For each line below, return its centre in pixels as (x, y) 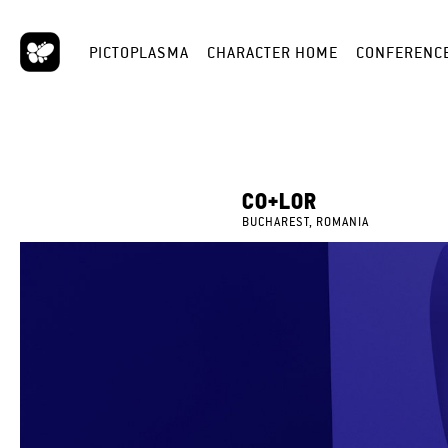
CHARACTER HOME (272, 52)
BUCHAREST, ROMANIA (306, 222)
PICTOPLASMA (139, 52)
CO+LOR (280, 200)
